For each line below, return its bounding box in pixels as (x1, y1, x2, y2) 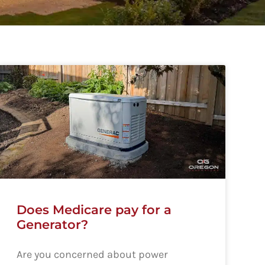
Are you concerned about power (16, 247, 168, 261)
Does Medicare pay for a (16, 202, 172, 217)
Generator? (16, 216, 88, 232)
